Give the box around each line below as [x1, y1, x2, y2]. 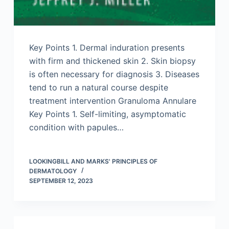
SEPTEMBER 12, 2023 [29, 176, 93, 185]
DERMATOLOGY [29, 167, 77, 175]
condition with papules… [29, 122, 124, 132]
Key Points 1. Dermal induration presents [29, 42, 185, 53]
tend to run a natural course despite [29, 82, 168, 93]
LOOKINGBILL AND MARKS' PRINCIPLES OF [29, 157, 157, 165]
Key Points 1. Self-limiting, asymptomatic [29, 108, 186, 119]
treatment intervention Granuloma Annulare [29, 95, 196, 106]
